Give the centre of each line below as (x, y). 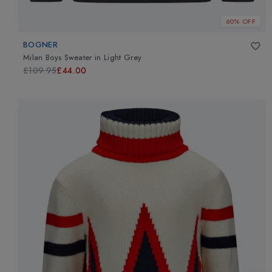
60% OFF (240, 22)
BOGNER (40, 44)
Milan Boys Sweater (58, 58)
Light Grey (123, 58)
